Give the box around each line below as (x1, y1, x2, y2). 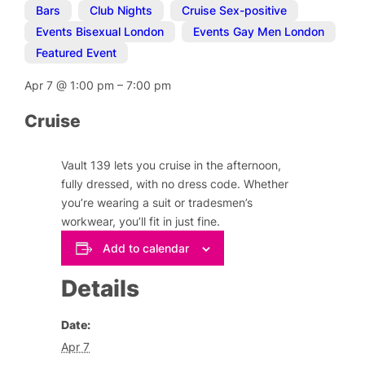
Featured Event (36, 46, 117, 60)
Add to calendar (102, 240, 189, 255)
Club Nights (90, 3, 153, 18)
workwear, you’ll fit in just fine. (61, 214, 221, 229)
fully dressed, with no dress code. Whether (61, 177, 289, 191)
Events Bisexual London (36, 24, 165, 39)
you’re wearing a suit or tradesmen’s (61, 196, 253, 210)
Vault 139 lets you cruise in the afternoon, (61, 158, 282, 173)
